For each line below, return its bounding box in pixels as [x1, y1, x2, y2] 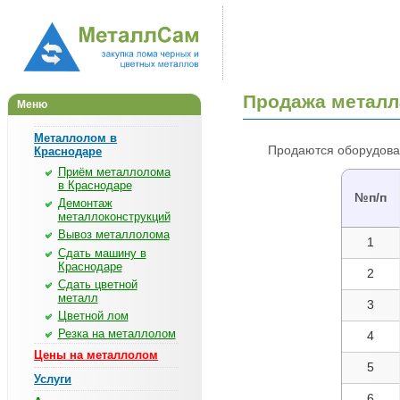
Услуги [34, 371, 72, 386]
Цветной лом [57, 309, 129, 323]
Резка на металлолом [57, 327, 176, 341]
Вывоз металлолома [57, 228, 170, 242]
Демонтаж [57, 196, 112, 211]
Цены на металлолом [34, 348, 159, 362]
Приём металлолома [57, 164, 171, 179]
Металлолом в [34, 131, 118, 146]
